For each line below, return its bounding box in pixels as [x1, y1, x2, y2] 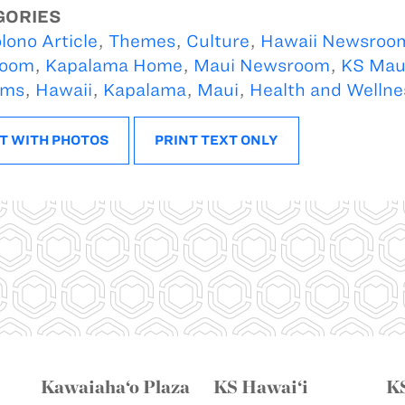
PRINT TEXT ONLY [154, 132, 278, 147]
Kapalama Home [44, 55, 183, 75]
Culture [185, 31, 250, 51]
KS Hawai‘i [213, 375, 308, 398]
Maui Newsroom [193, 55, 330, 75]
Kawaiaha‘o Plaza [41, 375, 190, 398]
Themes [108, 31, 175, 51]
